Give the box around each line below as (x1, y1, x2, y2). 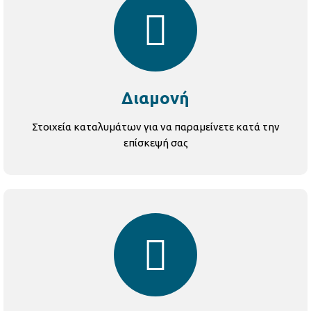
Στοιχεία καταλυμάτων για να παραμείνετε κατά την (31, 121, 280, 133)
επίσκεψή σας (123, 137, 188, 149)
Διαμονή (121, 89, 190, 108)
